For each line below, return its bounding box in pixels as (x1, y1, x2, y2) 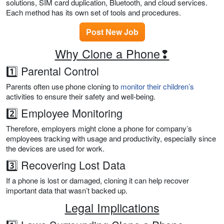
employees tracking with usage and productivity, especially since (6, 133, 216, 144)
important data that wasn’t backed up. (6, 185, 127, 196)
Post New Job (85, 26, 138, 38)
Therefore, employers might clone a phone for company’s (6, 123, 192, 134)
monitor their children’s (120, 81, 194, 92)
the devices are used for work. (6, 143, 104, 154)
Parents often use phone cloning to (6, 81, 120, 92)
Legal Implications (64, 199, 159, 216)
